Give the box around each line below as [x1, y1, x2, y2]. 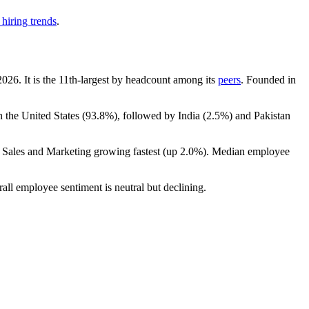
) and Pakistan [229, 109, 290, 121]
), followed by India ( [114, 109, 206, 121]
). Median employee [203, 145, 290, 157]
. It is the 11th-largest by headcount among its [19, 73, 218, 86]
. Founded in [241, 73, 296, 86]
